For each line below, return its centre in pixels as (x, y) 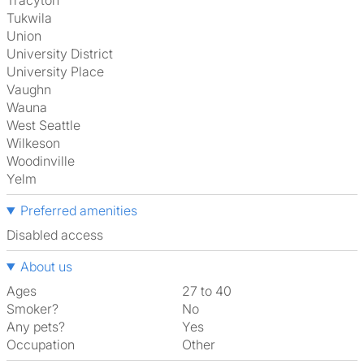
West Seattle (49, 125)
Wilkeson (39, 143)
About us (46, 266)
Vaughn (33, 89)
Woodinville (46, 161)
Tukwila (33, 18)
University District (65, 54)
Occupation (41, 344)
